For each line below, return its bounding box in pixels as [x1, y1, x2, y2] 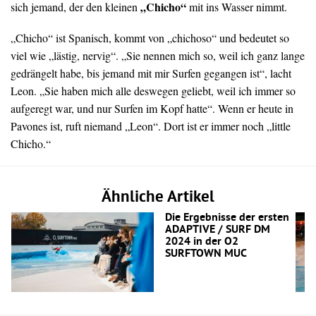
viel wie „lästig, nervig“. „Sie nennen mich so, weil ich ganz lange [11, 48, 305, 63]
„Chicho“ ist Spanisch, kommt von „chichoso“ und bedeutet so [11, 30, 289, 46]
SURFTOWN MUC [164, 247, 247, 262]
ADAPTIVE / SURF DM [164, 223, 270, 238]
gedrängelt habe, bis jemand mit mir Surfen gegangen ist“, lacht [11, 66, 291, 81]
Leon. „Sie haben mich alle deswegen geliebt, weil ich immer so [11, 83, 296, 99]
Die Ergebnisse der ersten [164, 211, 289, 226]
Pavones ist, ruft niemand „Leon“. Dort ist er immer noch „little [11, 119, 291, 134]
